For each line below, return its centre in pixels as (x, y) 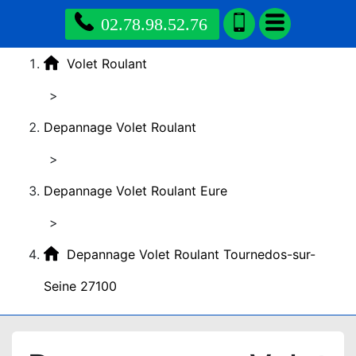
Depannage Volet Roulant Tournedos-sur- (191, 254)
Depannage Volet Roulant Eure (135, 191)
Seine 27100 (80, 286)
